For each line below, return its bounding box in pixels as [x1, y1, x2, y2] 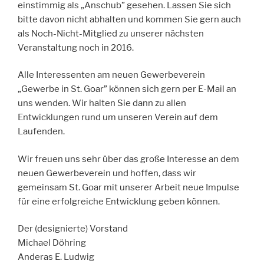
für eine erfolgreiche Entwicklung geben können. [18, 196, 220, 207]
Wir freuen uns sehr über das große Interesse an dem [18, 153, 239, 164]
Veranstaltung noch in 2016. [18, 42, 134, 53]
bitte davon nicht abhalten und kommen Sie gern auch [18, 14, 241, 25]
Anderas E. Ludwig [18, 252, 94, 263]
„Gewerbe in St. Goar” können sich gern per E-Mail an [18, 84, 236, 95]
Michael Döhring [18, 237, 86, 249]
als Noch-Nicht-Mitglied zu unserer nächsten [18, 28, 204, 39]
